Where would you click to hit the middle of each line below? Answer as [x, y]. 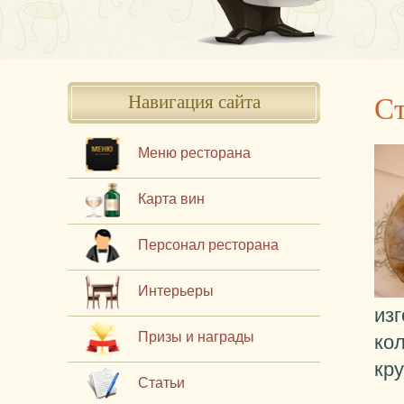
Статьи [161, 383]
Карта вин [171, 199]
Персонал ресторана [208, 245]
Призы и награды [196, 337]
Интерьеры [176, 291]
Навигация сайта [194, 101]
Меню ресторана [194, 153]
